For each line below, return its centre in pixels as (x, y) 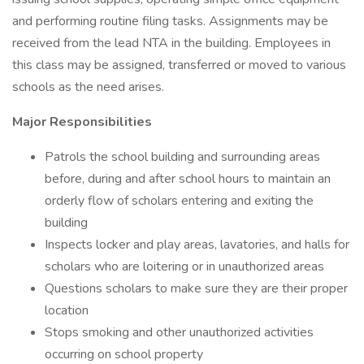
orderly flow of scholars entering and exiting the (179, 201)
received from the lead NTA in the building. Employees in (171, 43)
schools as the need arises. (88, 87)
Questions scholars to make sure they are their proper (196, 288)
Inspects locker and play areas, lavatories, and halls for (197, 245)
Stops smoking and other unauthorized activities (179, 332)
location (67, 310)
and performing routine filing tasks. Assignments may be (170, 21)
